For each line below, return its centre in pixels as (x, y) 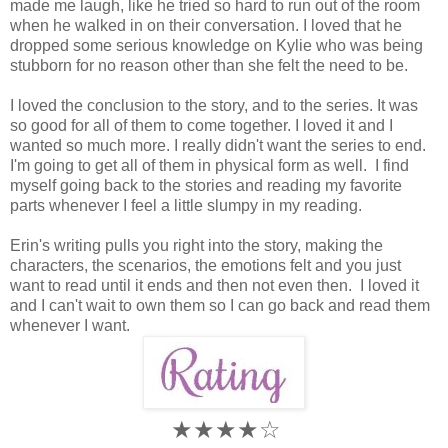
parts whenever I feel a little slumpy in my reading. (186, 205)
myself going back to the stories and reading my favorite (206, 185)
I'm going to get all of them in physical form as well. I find (209, 165)
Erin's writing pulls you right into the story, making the (196, 245)
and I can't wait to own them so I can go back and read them (220, 305)
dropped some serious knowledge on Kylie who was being (216, 45)
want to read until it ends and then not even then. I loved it (214, 285)
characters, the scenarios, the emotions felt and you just (205, 265)
